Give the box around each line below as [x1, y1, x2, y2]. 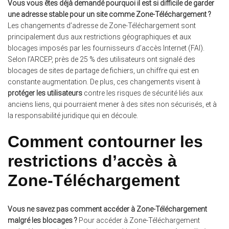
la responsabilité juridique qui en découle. [8, 111, 138, 120]
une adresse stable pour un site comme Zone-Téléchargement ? [8, 10, 211, 18]
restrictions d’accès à [8, 151, 177, 170]
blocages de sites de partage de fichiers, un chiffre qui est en [8, 66, 199, 75]
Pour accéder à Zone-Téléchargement [77, 216, 200, 225]
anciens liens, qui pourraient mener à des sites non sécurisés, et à [8, 100, 217, 108]
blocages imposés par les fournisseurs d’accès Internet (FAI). [8, 43, 204, 52]
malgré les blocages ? [8, 216, 77, 225]
